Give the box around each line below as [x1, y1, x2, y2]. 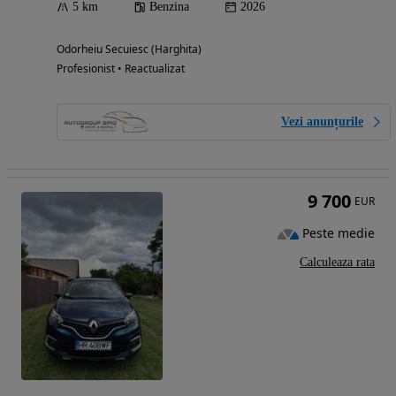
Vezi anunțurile [281, 114, 363, 128]
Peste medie [302, 225, 375, 242]
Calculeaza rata [300, 255, 375, 269]
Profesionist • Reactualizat [57, 60, 185, 76]
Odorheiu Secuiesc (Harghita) [57, 41, 202, 57]
